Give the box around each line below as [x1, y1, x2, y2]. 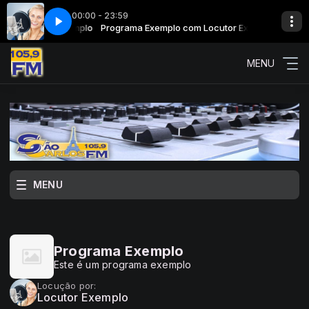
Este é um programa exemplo [54, 259, 192, 270]
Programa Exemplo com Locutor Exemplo [95, 21, 270, 33]
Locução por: [37, 280, 97, 291]
